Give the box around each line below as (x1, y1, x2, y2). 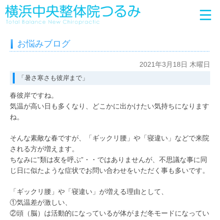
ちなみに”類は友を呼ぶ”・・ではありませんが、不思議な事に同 (10, 156, 207, 164)
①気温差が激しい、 (10, 198, 72, 206)
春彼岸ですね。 (10, 91, 58, 99)
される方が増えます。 (10, 145, 79, 153)
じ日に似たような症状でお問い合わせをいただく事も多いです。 (10, 166, 209, 174)
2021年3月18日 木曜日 (139, 60, 210, 68)
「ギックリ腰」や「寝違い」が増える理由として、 (10, 188, 168, 195)
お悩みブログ (17, 39, 70, 49)
